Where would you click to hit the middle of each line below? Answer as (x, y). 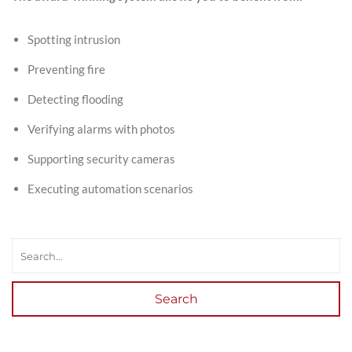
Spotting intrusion (74, 39)
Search (176, 299)
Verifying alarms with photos (101, 129)
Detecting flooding (75, 99)
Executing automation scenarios (110, 189)
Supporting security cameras (101, 159)
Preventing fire (66, 69)
